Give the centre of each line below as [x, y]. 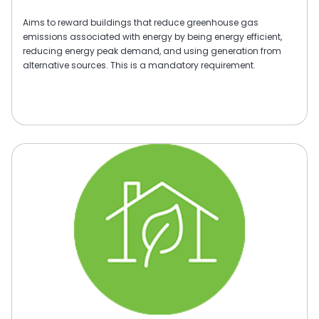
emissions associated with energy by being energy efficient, [152, 36]
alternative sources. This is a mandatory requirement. [139, 65]
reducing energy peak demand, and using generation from [152, 51]
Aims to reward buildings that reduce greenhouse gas [141, 22]
